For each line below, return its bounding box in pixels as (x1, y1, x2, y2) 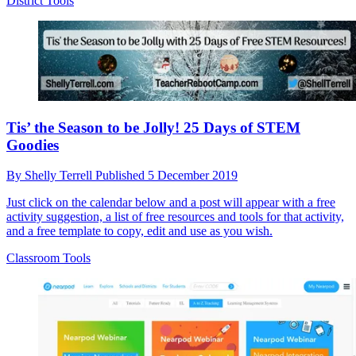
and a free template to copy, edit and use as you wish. (6, 224, 273, 238)
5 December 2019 (148, 168, 238, 183)
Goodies (6, 136, 59, 153)
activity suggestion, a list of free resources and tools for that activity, (6, 210, 344, 224)
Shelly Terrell (25, 168, 95, 183)
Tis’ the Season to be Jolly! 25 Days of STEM (6, 118, 300, 136)
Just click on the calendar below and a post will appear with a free (6, 195, 335, 210)
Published (95, 168, 148, 183)
